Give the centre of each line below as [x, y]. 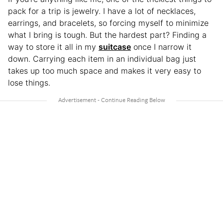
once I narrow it [161, 47]
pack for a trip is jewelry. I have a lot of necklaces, [102, 11]
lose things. [29, 82]
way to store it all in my [53, 47]
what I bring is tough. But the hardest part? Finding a [107, 35]
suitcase [115, 47]
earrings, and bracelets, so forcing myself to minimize [108, 23]
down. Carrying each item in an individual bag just [102, 58]
